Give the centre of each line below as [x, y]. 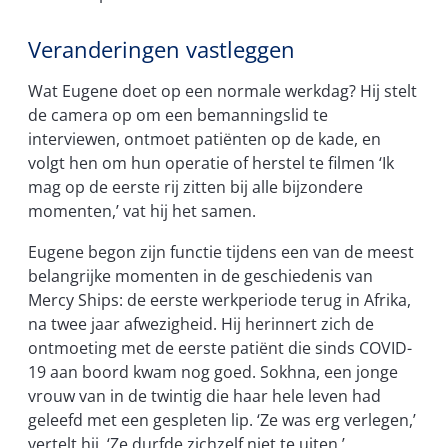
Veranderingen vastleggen [161, 49]
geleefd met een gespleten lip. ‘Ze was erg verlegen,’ [222, 419]
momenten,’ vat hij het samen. [142, 211]
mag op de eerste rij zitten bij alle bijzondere [195, 187]
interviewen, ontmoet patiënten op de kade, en [204, 139]
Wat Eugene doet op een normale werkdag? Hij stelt [222, 91]
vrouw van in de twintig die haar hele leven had [204, 395]
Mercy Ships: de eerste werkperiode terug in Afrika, [219, 299]
